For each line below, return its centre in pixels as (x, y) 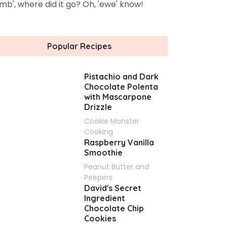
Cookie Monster (112, 121)
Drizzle (98, 107)
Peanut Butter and (117, 167)
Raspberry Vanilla (119, 142)
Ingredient (105, 198)
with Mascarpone (118, 97)
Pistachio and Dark (121, 77)
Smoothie (103, 153)
